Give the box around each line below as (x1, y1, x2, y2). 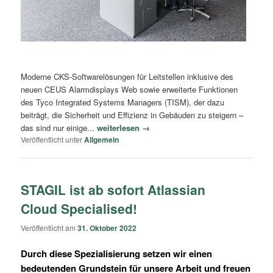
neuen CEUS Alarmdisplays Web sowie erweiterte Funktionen (21, 83, 238, 95)
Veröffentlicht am (21, 222, 78, 233)
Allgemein (84, 133, 119, 145)
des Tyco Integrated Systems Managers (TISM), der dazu (21, 96, 225, 108)
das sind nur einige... (21, 121, 97, 133)
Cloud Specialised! (21, 199, 138, 218)
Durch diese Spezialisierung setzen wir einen (21, 246, 213, 260)
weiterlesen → (97, 121, 151, 133)
